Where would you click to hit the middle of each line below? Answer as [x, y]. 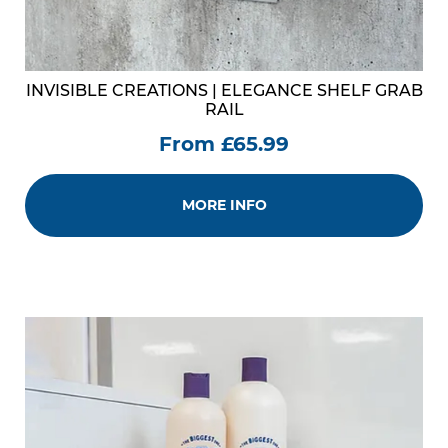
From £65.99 [224, 144]
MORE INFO [224, 205]
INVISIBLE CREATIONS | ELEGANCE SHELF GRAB [224, 90]
